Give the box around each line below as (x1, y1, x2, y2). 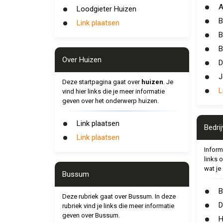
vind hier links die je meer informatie (62, 88, 165, 95)
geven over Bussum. (62, 212, 120, 219)
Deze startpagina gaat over (62, 78, 141, 86)
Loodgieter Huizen (76, 4, 136, 13)
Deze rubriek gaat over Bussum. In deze (62, 193, 176, 200)
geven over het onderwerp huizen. (62, 97, 159, 105)
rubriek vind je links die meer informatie (62, 202, 174, 210)
